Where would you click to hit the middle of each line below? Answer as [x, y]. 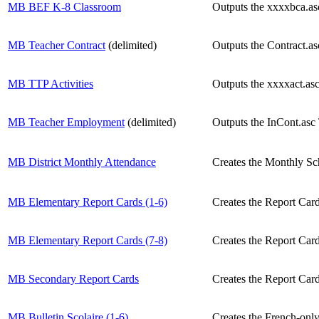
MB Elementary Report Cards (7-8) [88, 240]
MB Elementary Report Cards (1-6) [88, 202]
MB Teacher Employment [66, 122]
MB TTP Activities [51, 83]
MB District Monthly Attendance [82, 162]
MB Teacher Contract [57, 45]
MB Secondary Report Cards [73, 278]
